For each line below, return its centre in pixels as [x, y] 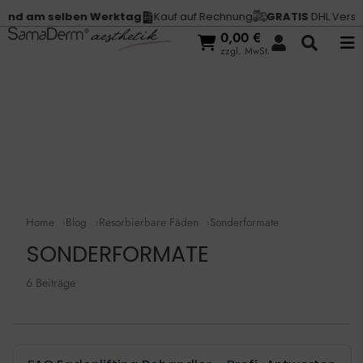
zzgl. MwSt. [246, 51]
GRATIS [261, 17]
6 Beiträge [51, 283]
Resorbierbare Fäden [148, 222]
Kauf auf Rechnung [176, 17]
